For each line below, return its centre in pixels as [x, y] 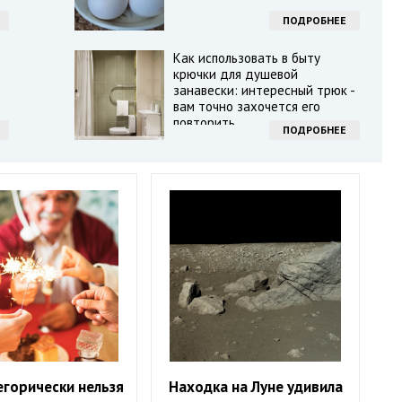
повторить [204, 122]
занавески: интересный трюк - [263, 90]
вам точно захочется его [246, 106]
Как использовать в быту [246, 58]
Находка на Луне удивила [255, 387]
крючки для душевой [235, 74]
